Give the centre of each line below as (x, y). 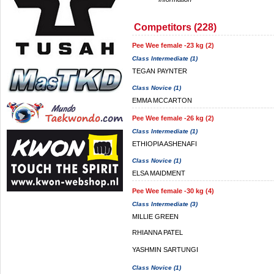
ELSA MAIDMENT (159, 173)
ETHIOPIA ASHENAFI (165, 144)
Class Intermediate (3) (165, 204)
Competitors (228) (175, 27)
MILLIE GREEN (155, 217)
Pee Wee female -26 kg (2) (173, 118)
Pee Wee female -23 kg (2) (173, 45)
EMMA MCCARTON (162, 100)
